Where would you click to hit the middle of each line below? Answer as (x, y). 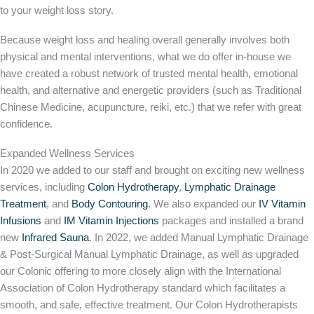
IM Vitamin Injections (111, 221)
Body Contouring (110, 204)
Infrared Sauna (55, 238)
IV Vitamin (282, 204)
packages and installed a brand (231, 221)
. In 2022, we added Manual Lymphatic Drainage (199, 238)
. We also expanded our (203, 204)
